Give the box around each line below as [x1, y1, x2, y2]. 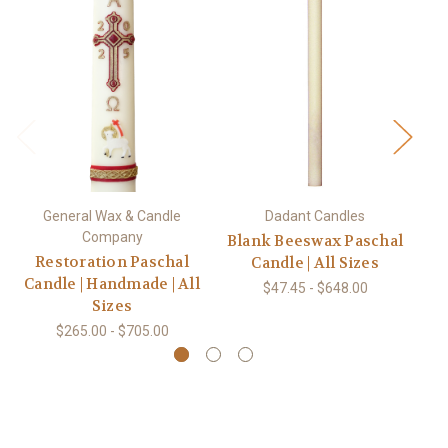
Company [81, 229, 143, 246]
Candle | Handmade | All [24, 274, 200, 295]
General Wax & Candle [43, 208, 181, 225]
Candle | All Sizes [251, 253, 379, 274]
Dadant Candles [265, 208, 365, 225]
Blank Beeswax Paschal [226, 231, 404, 252]
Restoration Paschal [35, 252, 189, 273]
